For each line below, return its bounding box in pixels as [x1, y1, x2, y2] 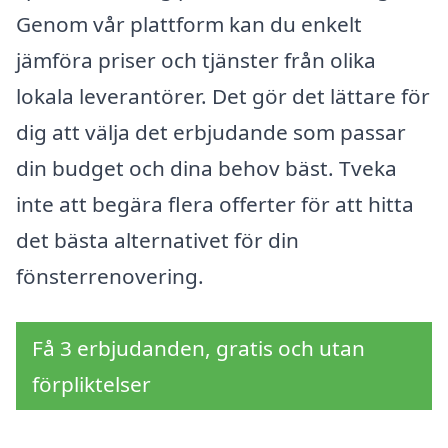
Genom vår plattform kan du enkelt [16, 10, 362, 39]
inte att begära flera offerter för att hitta [16, 190, 414, 219]
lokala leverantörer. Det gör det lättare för [16, 82, 430, 111]
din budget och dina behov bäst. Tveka [16, 154, 397, 183]
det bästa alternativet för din [16, 226, 299, 255]
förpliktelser [32, 369, 151, 398]
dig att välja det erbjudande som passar [16, 118, 406, 147]
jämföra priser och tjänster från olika [16, 46, 376, 75]
